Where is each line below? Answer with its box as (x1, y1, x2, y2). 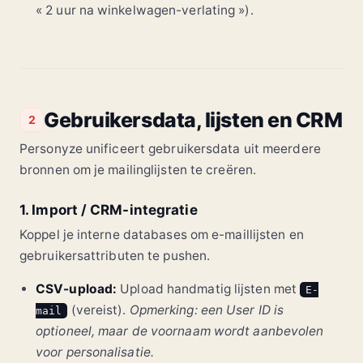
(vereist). (67, 301, 130, 318)
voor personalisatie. (36, 344, 154, 360)
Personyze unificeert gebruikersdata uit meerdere (19, 141, 321, 157)
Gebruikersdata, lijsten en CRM (44, 108, 343, 133)
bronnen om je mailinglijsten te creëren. (19, 162, 257, 178)
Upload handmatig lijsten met (117, 280, 301, 297)
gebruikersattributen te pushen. (19, 248, 211, 264)
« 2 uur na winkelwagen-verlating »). (36, 2, 254, 19)
